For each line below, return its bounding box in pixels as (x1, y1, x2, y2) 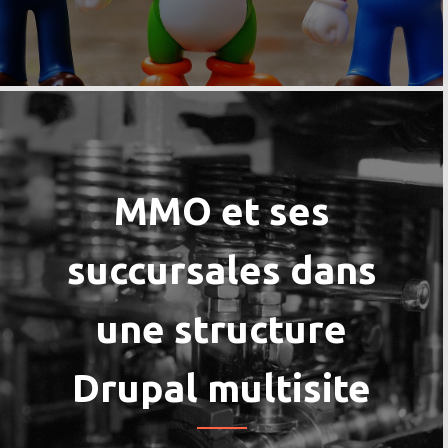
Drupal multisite (72, 365, 371, 409)
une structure (96, 306, 347, 350)
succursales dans (66, 247, 377, 291)
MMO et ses (113, 188, 330, 232)
